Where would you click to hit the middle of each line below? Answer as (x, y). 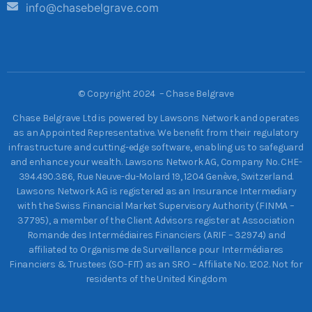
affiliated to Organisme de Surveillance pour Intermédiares (156, 250)
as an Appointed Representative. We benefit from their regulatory (156, 133)
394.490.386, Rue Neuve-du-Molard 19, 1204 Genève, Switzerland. (156, 177)
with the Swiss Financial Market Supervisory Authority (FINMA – (156, 206)
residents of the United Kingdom (156, 279)
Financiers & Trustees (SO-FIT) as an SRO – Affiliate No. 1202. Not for (156, 265)
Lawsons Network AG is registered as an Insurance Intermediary (156, 192)
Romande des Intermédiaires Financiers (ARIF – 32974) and (156, 235)
